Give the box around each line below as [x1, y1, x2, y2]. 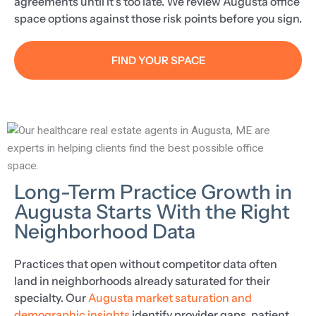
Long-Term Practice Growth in [14, 179, 292, 204]
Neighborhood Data [14, 219, 195, 243]
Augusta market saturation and [88, 290, 252, 305]
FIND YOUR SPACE [111, 53, 205, 67]
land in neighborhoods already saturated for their [14, 273, 270, 288]
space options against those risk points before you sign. [14, 11, 302, 25]
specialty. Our [14, 290, 88, 305]
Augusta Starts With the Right [14, 199, 290, 224]
